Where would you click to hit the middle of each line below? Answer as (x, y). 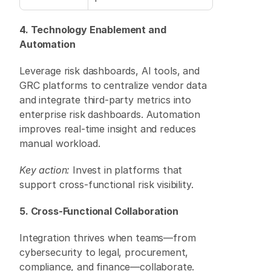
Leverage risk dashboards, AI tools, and (109, 71)
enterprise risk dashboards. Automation (110, 114)
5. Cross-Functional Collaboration (99, 211)
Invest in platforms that (126, 170)
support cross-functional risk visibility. (108, 184)
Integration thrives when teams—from (108, 238)
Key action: (45, 170)
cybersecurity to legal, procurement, (104, 252)
